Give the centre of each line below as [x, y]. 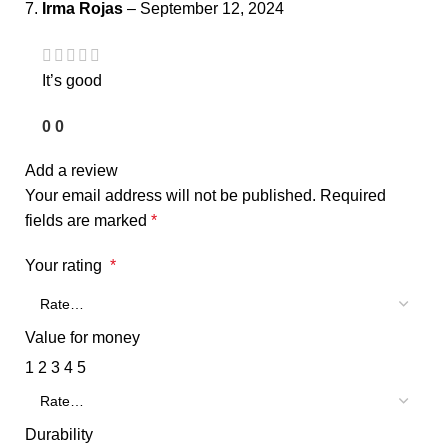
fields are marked [88, 220]
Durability [59, 434]
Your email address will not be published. [170, 195]
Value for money [82, 337]
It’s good [72, 80]
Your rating [67, 265]
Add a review [71, 170]
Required [353, 195]
